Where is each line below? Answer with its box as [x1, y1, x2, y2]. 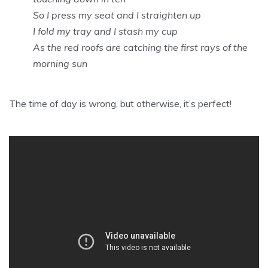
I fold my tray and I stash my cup [33, 25, 178, 37]
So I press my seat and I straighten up [33, 8, 201, 21]
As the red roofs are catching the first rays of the [33, 41, 248, 53]
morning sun [33, 57, 87, 69]
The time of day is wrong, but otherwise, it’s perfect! [9, 97, 232, 109]
